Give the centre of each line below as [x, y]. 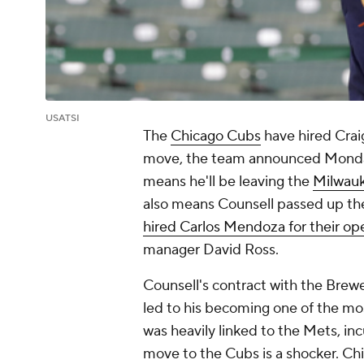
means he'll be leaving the [228, 182]
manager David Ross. [212, 250]
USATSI [63, 119]
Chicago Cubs [216, 136]
